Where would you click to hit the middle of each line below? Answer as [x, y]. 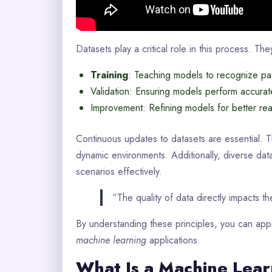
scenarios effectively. [119, 172]
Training [109, 75]
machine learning [111, 240]
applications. [173, 240]
